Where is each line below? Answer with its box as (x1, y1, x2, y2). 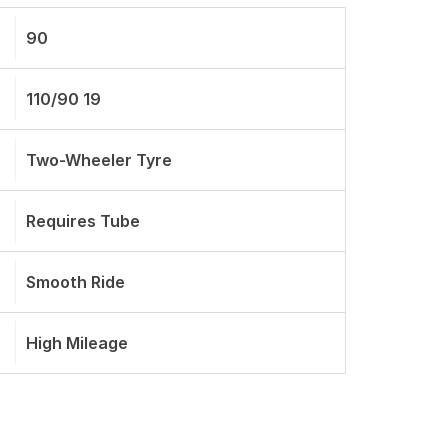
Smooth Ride (26, 272, 125, 292)
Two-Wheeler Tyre (26, 150, 172, 170)
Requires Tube (26, 211, 140, 231)
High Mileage (26, 333, 128, 353)
